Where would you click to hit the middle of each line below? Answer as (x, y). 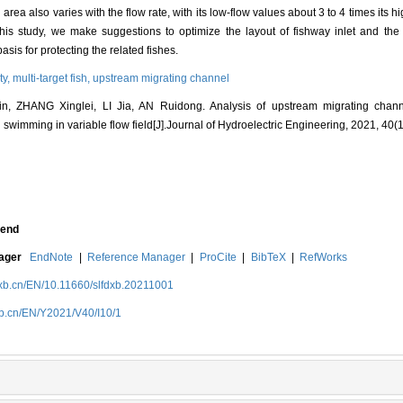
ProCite (218, 258)
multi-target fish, (53, 79)
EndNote (52, 258)
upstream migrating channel (161, 79)
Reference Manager (136, 258)
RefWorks (324, 258)
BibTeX (268, 258)
